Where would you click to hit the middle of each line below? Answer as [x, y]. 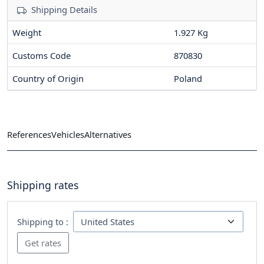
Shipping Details [64, 10]
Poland [188, 79]
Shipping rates [43, 185]
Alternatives [108, 134]
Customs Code [42, 56]
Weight [27, 33]
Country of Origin [48, 79]
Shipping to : [43, 221]
